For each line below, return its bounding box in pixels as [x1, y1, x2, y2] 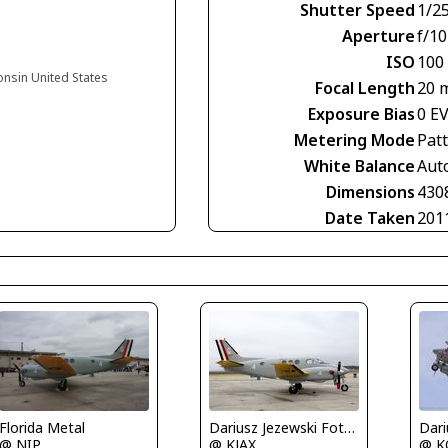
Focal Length [315, 77, 415, 100]
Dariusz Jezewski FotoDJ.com [343, 418, 355, 438]
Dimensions [326, 181, 415, 204]
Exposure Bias [308, 103, 415, 126]
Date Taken [325, 207, 415, 230]
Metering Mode [294, 129, 415, 152]
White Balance [304, 155, 415, 178]
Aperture [342, 25, 415, 48]
